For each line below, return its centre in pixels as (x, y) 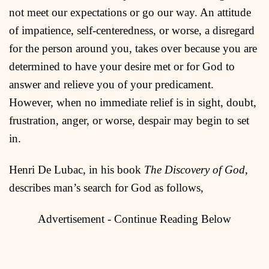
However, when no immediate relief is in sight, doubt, (133, 102)
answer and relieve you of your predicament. (111, 84)
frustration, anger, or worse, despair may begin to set (129, 120)
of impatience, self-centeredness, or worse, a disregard (132, 30)
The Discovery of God (195, 169)
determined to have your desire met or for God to (122, 66)
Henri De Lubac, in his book (77, 169)
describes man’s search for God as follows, (106, 187)
